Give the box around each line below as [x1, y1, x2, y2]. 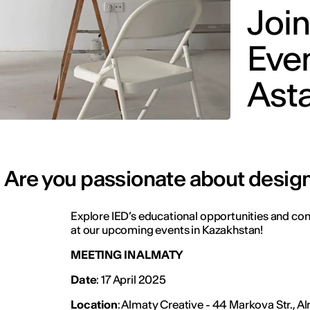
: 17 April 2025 [96, 272, 168, 286]
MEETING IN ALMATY [70, 247, 185, 262]
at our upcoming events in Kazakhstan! [70, 222, 264, 237]
